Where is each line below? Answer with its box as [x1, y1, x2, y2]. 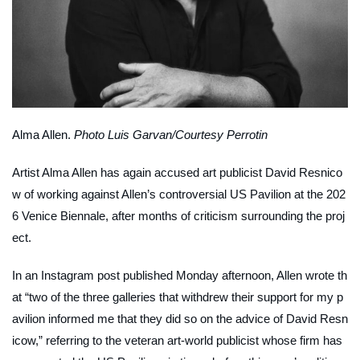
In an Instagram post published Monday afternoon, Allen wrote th [12, 268, 347, 282]
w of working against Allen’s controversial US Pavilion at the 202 [12, 186, 346, 201]
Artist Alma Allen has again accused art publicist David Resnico [12, 165, 342, 179]
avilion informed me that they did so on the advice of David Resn [12, 311, 348, 325]
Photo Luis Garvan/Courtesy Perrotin [74, 127, 268, 141]
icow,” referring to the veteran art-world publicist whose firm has [12, 333, 342, 347]
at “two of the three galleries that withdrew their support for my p [12, 289, 343, 304]
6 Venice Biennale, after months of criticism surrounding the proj [12, 208, 345, 223]
